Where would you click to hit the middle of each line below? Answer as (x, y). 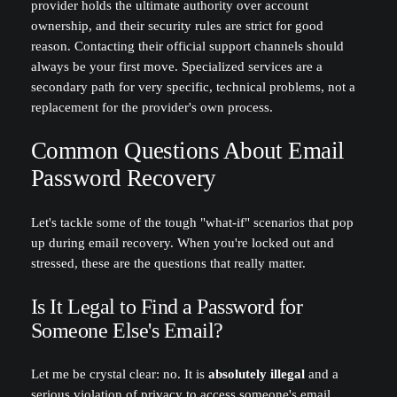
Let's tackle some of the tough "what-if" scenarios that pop (192, 222)
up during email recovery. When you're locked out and (182, 242)
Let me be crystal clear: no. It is (119, 374)
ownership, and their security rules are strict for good (177, 25)
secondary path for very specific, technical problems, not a (193, 86)
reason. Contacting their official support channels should (187, 46)
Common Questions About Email (187, 151)
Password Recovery (123, 179)
